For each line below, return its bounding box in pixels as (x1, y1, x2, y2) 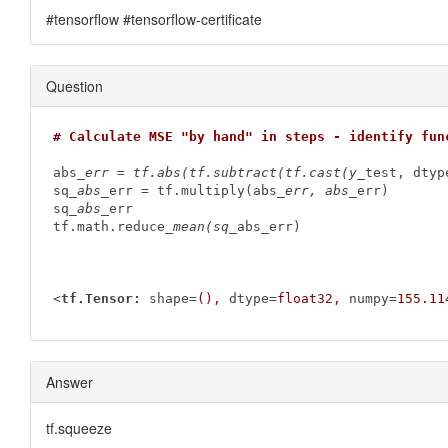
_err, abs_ (276, 183, 357, 199)
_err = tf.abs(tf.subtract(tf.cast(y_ (76, 165, 365, 181)
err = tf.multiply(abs (108, 183, 277, 199)
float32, (276, 291, 341, 307)
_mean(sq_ (164, 219, 237, 235)
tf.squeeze (46, 417, 112, 438)
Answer (46, 371, 93, 392)
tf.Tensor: (60, 291, 141, 307)
